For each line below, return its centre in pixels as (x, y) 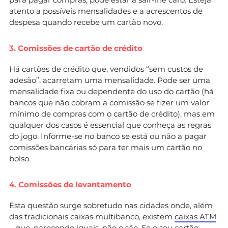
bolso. (20, 158)
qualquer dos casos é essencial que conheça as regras (110, 125)
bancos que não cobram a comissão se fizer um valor (109, 102)
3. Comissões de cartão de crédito (76, 48)
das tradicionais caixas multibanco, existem (92, 216)
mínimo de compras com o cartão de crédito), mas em (112, 113)
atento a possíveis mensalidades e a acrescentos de (106, 11)
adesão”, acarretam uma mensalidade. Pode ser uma (110, 80)
